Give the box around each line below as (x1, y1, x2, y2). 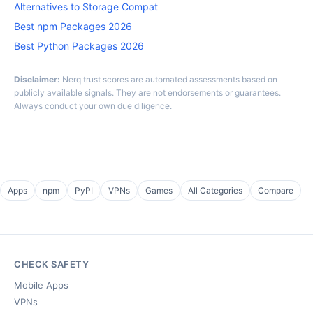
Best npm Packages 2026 (14, 20, 132, 32)
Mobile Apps (14, 279, 68, 291)
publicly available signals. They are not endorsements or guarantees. (14, 87, 281, 98)
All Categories (188, 185, 242, 196)
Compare (258, 185, 293, 196)
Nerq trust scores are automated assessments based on (60, 74, 277, 85)
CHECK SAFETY (14, 259, 89, 270)
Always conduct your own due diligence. (14, 101, 172, 111)
